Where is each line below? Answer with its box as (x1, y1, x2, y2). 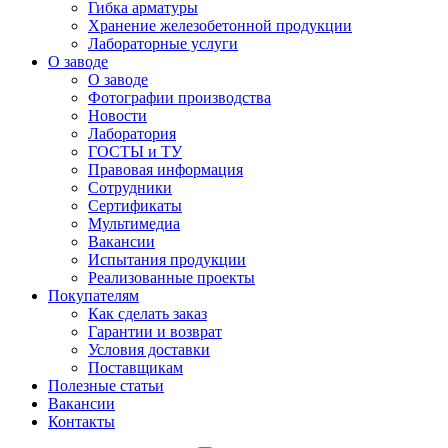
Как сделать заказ (88, 305, 207, 322)
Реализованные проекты (88, 269, 255, 286)
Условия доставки (88, 341, 210, 358)
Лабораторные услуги (88, 35, 238, 52)
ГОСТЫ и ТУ (88, 143, 182, 160)
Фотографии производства (88, 89, 271, 106)
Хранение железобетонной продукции (88, 17, 352, 34)
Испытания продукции (88, 251, 246, 268)
